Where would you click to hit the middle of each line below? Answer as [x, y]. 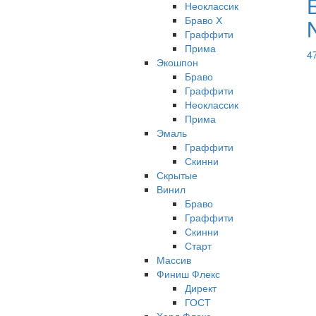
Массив [174, 260]
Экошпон [177, 62]
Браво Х [203, 20]
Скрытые [177, 175]
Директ [201, 288]
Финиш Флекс [188, 274]
